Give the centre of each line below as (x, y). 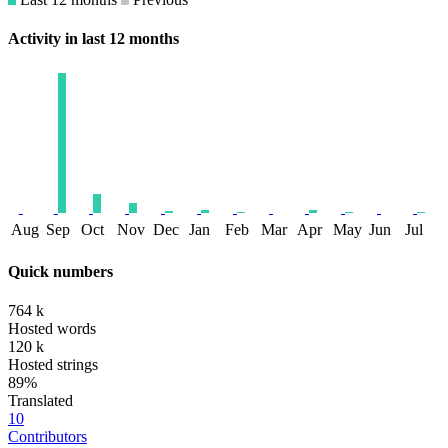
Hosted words (52, 329)
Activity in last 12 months (93, 39)
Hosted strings (53, 365)
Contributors (47, 437)
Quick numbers (60, 271)
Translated (40, 401)
